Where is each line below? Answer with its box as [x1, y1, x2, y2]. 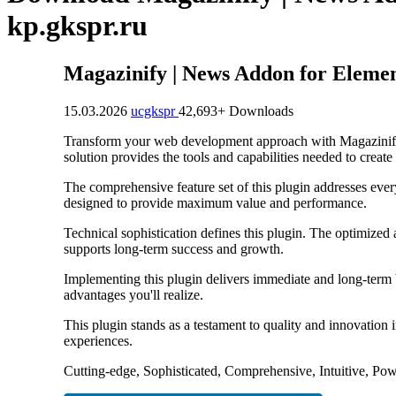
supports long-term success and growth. [64, 240, 284, 256]
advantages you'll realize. [64, 286, 203, 302]
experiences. [64, 332, 133, 348]
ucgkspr [131, 103, 179, 118]
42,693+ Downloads [179, 103, 293, 118]
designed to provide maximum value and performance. [64, 194, 367, 210]
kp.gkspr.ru [7, 10, 148, 42]
